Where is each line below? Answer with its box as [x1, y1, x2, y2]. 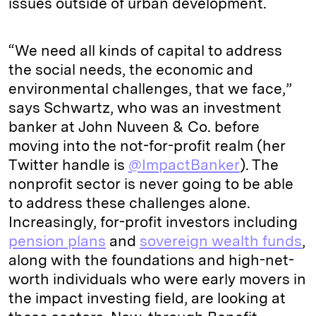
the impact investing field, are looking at [8, 289, 286, 307]
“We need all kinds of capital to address [8, 42, 282, 59]
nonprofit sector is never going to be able [8, 175, 293, 193]
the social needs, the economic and [8, 61, 253, 78]
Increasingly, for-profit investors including [8, 213, 298, 231]
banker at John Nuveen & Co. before [8, 118, 260, 135]
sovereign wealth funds [140, 232, 302, 250]
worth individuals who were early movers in [8, 270, 306, 288]
